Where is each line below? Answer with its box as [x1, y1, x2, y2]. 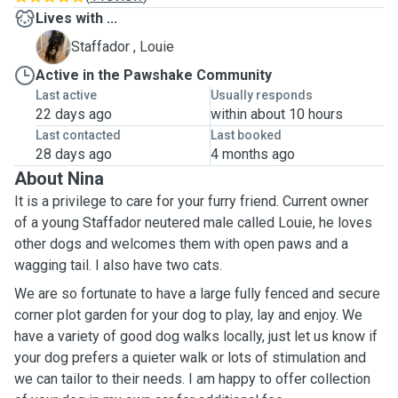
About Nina [14, 168, 104, 189]
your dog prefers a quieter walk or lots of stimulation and [14, 349, 366, 366]
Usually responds [210, 88, 313, 102]
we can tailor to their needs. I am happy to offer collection [14, 370, 370, 387]
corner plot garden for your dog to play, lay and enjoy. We [14, 306, 362, 323]
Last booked [210, 128, 282, 142]
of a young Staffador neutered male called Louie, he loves [14, 214, 372, 231]
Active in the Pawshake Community [36, 67, 272, 84]
